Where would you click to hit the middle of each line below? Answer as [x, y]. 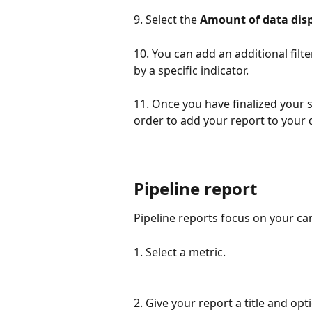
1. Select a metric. [180, 252]
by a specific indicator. [191, 70]
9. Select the [167, 20]
